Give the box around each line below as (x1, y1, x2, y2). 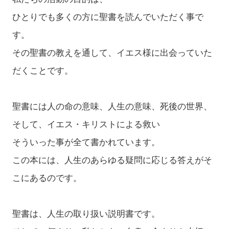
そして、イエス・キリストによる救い (12, 119, 160, 129)
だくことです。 (12, 65, 73, 76)
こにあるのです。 (12, 173, 82, 183)
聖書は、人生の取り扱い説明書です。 (12, 209, 160, 219)
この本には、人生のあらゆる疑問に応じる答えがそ (12, 155, 212, 165)
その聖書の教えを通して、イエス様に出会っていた (12, 48, 212, 58)
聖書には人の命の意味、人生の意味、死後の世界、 (12, 101, 212, 111)
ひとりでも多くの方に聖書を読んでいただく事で (12, 12, 203, 22)
